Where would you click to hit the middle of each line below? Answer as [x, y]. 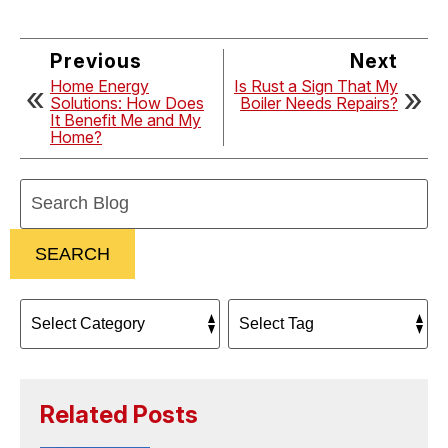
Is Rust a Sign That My [316, 86]
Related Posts [119, 415]
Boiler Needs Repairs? [319, 103]
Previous [96, 61]
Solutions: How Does [127, 103]
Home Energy [99, 86]
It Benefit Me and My [125, 120]
